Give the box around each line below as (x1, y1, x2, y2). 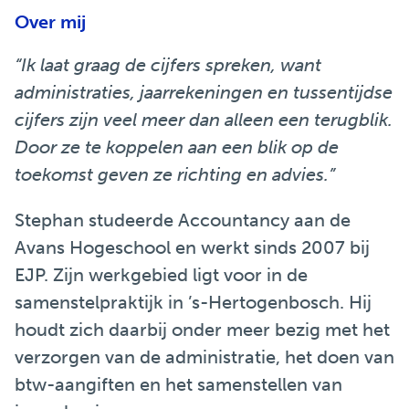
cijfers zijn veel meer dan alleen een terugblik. (15, 109, 393, 131)
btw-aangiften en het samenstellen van (15, 373, 342, 395)
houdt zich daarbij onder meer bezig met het (15, 319, 390, 341)
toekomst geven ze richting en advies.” (15, 163, 335, 185)
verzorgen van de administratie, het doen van (15, 346, 394, 368)
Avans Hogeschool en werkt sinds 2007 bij (15, 236, 370, 258)
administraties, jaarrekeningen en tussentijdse (15, 81, 393, 103)
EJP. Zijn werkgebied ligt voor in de (15, 264, 308, 286)
